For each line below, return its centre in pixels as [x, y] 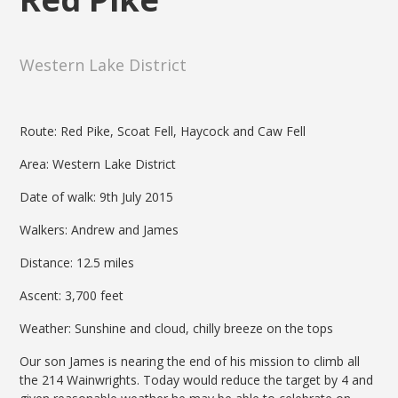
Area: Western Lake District [98, 163]
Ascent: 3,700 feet [72, 295]
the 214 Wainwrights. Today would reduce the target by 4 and [197, 379]
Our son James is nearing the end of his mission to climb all [190, 361]
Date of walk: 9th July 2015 [97, 196]
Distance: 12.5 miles [77, 262]
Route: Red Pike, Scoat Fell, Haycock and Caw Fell [163, 131]
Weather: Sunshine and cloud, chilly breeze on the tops [177, 328]
